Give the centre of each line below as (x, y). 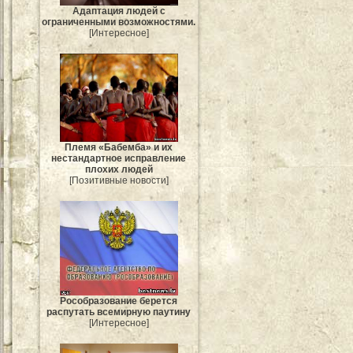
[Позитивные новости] (119, 181)
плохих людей (119, 170)
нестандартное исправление (119, 159)
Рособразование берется (119, 301)
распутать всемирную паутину (119, 312)
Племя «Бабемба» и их (119, 148)
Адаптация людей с (119, 11)
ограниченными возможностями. (119, 22)
